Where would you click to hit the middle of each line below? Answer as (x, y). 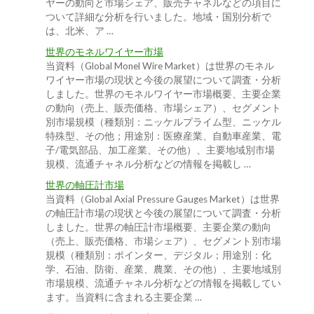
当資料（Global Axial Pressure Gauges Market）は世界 (162, 199)
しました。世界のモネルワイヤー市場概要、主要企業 (163, 94)
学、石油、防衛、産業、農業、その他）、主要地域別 (163, 269)
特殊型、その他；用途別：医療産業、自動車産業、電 (163, 136)
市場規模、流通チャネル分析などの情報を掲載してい (163, 284)
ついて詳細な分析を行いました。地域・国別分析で (158, 17)
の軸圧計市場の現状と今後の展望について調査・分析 (163, 213)
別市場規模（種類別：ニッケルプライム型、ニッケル (163, 122)
